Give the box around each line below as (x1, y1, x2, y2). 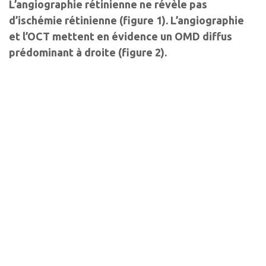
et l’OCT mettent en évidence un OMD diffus (9, 30, 232, 42)
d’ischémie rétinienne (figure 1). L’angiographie (9, 14, 244, 26)
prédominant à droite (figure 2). (9, 46, 167, 58)
